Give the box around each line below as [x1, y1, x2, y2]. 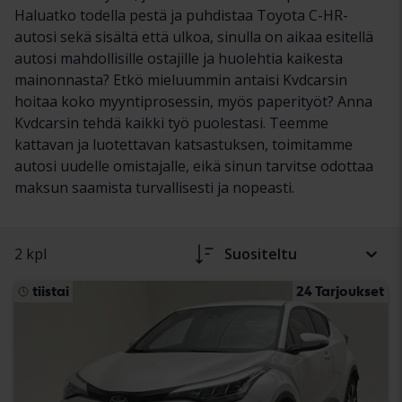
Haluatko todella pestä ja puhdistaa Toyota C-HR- [14, 4, 348, 25]
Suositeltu [224, 243, 297, 264]
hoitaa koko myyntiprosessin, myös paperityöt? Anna [14, 91, 372, 111]
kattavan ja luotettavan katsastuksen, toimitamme [14, 134, 353, 154]
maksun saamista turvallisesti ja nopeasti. [14, 177, 294, 197]
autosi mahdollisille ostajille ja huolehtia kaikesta [14, 48, 343, 68]
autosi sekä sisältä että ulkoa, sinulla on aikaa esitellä [14, 26, 373, 47]
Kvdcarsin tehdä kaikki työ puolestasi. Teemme [14, 112, 328, 133]
